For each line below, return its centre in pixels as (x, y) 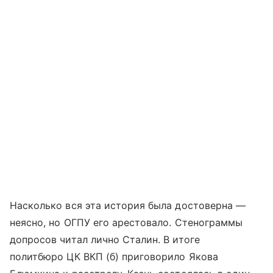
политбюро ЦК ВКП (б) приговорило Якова (114, 256)
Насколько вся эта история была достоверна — (128, 205)
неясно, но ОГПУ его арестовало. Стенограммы (126, 222)
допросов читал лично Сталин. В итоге (105, 239)
